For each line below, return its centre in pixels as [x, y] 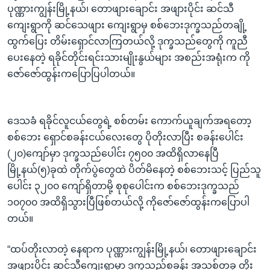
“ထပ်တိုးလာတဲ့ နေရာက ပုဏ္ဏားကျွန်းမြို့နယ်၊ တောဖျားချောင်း [132, 249]
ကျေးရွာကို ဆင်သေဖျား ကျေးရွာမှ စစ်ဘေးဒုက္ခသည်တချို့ [127, 25]
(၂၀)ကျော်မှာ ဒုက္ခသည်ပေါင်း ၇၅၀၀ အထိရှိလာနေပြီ [113, 153]
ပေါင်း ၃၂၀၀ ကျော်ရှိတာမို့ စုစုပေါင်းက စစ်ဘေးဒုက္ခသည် [123, 186]
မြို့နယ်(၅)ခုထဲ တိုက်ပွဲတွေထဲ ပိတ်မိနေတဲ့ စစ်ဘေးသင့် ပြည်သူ [134, 169]
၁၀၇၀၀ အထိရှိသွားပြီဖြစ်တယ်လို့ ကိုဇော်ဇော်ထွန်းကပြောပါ [128, 202]
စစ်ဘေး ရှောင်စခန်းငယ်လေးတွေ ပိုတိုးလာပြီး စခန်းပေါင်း [125, 137]
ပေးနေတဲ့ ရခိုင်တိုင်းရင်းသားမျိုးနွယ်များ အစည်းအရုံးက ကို [129, 57]
